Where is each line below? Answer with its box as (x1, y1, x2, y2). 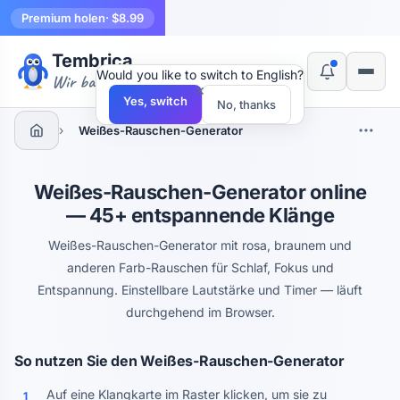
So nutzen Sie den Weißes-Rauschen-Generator (14, 352, 345, 370)
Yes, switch (123, 94, 187, 108)
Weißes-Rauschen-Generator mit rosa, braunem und (48, 237, 352, 253)
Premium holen (21, 10, 105, 25)
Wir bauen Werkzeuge (52, 71, 181, 93)
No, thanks (217, 97, 276, 112)
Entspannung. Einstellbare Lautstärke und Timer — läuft (37, 282, 362, 297)
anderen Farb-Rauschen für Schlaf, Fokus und (66, 260, 334, 275)
